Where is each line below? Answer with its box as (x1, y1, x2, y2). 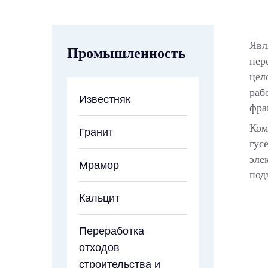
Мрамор (79, 159, 119, 171)
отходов (79, 241, 120, 254)
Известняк (79, 93, 130, 105)
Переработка (79, 224, 144, 237)
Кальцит (79, 191, 120, 204)
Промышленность (67, 45, 186, 61)
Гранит (79, 126, 113, 138)
